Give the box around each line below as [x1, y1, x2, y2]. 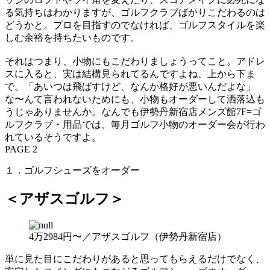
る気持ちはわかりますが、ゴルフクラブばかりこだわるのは [5, 7, 265, 17]
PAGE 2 [5, 143, 37, 154]
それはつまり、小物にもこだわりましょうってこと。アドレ [5, 55, 265, 66]
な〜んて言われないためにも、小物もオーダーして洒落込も [5, 93, 265, 104]
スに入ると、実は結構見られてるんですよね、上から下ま [5, 68, 256, 79]
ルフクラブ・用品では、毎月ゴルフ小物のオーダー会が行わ [5, 119, 265, 130]
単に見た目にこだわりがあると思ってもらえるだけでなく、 [5, 254, 265, 265]
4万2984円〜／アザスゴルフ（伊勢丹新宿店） [29, 231, 227, 242]
